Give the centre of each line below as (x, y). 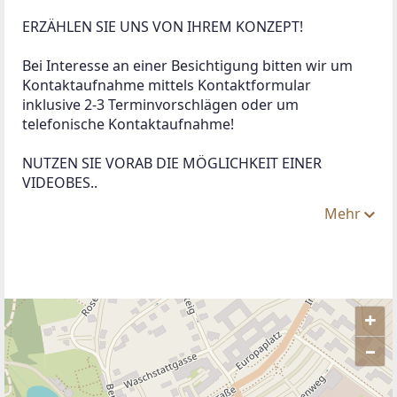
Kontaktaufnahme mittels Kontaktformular (168, 85)
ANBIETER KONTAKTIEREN (140, 349)
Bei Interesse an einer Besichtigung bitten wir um (189, 65)
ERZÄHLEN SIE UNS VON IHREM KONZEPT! (164, 26)
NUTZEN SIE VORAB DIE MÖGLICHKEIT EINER (174, 163)
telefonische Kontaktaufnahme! (128, 124)
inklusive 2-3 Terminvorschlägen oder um (162, 104)
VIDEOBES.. (60, 182)
